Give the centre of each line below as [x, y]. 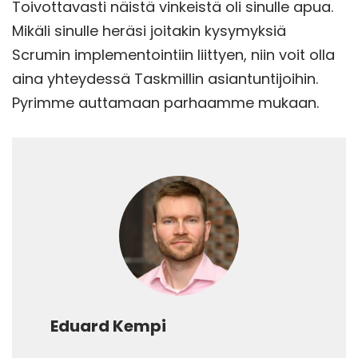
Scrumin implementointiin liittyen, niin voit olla [173, 54]
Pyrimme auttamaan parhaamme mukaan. [165, 102]
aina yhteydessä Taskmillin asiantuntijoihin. [165, 78]
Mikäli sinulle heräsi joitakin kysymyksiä [149, 30]
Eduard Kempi [108, 326]
